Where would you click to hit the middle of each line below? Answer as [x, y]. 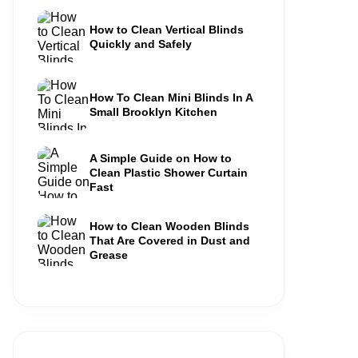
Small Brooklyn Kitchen [153, 111]
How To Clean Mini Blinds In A [171, 97]
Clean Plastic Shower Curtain [169, 172]
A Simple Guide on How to [161, 158]
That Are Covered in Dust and [170, 240]
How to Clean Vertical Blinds [167, 29]
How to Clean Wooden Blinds [169, 226]
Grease [109, 255]
